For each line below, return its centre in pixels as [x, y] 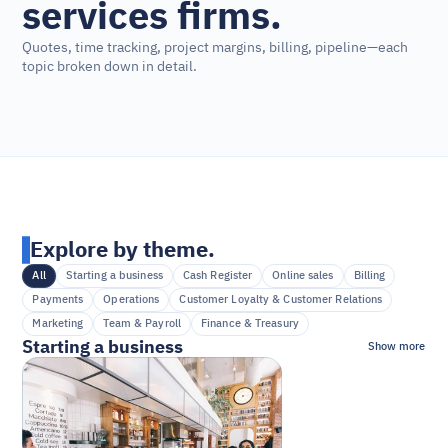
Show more [396, 346]
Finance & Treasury [249, 323]
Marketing [58, 323]
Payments [58, 299]
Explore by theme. [123, 249]
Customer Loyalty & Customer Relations [281, 299]
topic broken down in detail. [110, 66]
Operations [131, 299]
